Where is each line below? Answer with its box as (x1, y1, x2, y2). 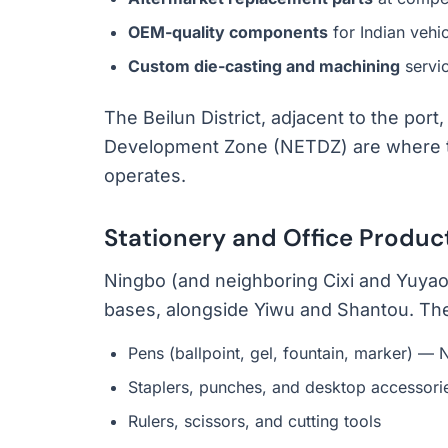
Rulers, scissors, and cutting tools (128, 411, 381, 431)
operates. (104, 165, 186, 186)
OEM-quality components (128, 22, 328, 42)
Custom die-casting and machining (128, 56, 400, 76)
